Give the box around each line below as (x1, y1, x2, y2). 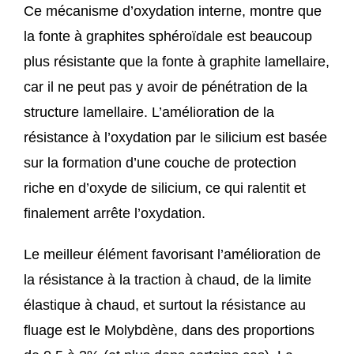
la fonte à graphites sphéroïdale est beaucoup (23, 28, 312, 45)
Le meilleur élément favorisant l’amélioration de (23, 247, 321, 263)
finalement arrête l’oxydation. (23, 205, 205, 222)
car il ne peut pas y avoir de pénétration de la (23, 79, 307, 96)
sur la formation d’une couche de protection (23, 155, 296, 171)
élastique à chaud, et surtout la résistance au (23, 297, 306, 314)
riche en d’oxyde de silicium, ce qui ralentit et (23, 180, 306, 197)
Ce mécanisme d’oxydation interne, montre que (23, 3, 322, 20)
